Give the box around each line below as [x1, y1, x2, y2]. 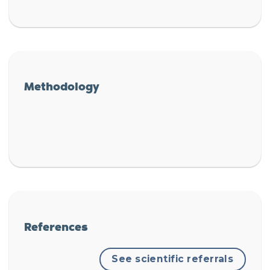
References [24, 217, 88, 234]
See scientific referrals [111, 253, 234, 265]
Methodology [24, 77, 99, 95]
